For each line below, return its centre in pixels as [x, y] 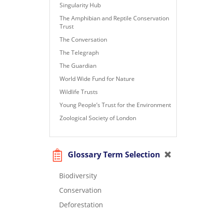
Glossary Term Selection [113, 154]
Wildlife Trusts [79, 92]
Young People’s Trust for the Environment [115, 105]
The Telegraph [79, 52]
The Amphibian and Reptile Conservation [114, 18]
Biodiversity [78, 175]
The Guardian [78, 65]
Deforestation [81, 204]
